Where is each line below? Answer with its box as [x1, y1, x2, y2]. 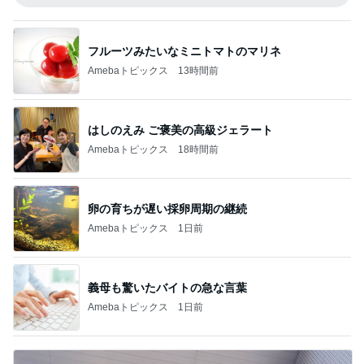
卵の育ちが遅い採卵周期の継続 [88, 201, 247, 215]
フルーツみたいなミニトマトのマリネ [88, 44, 281, 58]
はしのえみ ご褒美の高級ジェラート [88, 123, 273, 136]
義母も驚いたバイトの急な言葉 [88, 280, 247, 294]
